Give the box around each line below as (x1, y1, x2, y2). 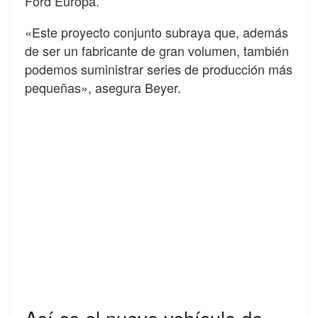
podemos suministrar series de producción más (25, 60, 292, 79)
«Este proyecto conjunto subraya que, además (25, 23, 288, 42)
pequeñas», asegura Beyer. (25, 78, 181, 97)
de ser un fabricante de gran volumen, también (25, 41, 289, 60)
